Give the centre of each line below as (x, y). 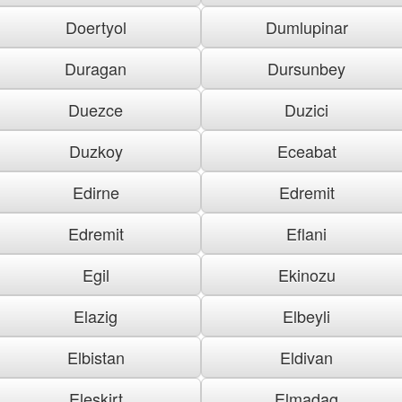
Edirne (96, 192)
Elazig (96, 315)
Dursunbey (306, 68)
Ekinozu (306, 274)
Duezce (96, 109)
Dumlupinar (306, 26)
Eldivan (306, 357)
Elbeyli (306, 315)
